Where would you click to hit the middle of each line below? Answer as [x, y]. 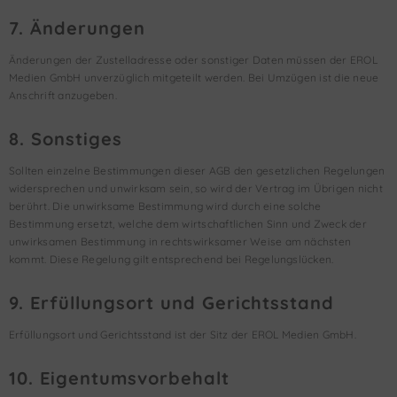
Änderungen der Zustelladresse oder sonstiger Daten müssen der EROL [193, 60]
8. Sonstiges [66, 139]
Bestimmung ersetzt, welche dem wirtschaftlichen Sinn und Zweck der [188, 224]
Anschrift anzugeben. [63, 95]
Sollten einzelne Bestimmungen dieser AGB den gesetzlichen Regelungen [197, 171]
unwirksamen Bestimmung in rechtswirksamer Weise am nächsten [180, 241]
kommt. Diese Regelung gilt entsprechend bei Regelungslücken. [171, 259]
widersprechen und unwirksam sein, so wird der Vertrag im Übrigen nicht [196, 188]
